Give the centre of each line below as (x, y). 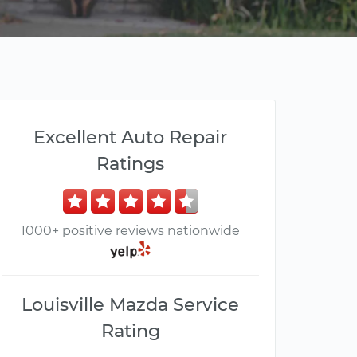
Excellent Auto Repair (130, 137)
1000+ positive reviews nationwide (130, 231)
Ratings (130, 163)
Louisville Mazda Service (130, 305)
